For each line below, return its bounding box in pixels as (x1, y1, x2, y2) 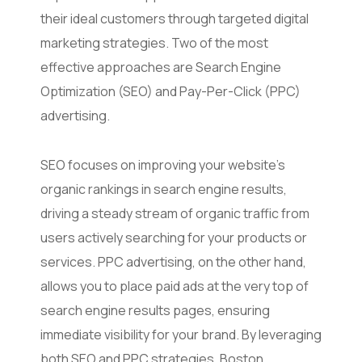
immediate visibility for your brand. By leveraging (40, 325, 322, 343)
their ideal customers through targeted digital (40, 10, 309, 28)
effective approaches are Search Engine (40, 58, 281, 77)
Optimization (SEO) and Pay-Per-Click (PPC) (40, 82, 301, 101)
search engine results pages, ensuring (40, 301, 270, 319)
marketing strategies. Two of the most (40, 34, 268, 53)
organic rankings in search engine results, (40, 179, 287, 198)
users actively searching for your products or (40, 228, 307, 246)
